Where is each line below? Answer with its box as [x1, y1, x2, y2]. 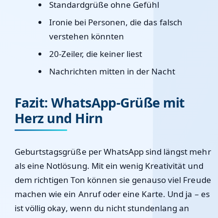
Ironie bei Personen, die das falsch [49, 17, 182, 28]
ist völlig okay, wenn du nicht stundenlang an [15, 202, 190, 214]
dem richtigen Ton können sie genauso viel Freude [15, 174, 211, 185]
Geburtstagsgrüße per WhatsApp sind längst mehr [15, 146, 211, 157]
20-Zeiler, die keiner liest [49, 48, 143, 59]
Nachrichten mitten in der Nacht [49, 66, 175, 77]
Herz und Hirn [15, 109, 103, 127]
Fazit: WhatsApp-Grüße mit [15, 93, 185, 111]
